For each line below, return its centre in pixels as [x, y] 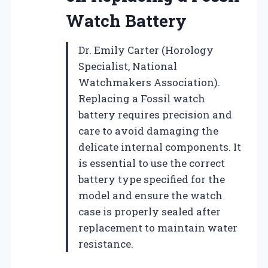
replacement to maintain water [158, 227]
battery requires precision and [155, 114]
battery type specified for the [152, 179]
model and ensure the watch [150, 195]
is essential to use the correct [152, 163]
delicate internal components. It [160, 147]
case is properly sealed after [150, 211]
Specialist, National [128, 66]
